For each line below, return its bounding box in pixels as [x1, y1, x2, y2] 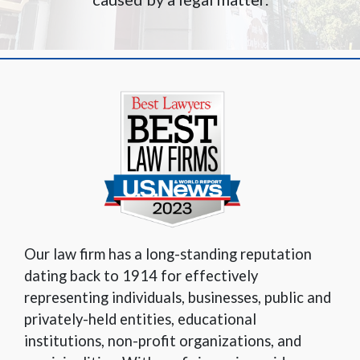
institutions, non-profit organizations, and [24, 332, 301, 350]
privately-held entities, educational [24, 310, 256, 329]
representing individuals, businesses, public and [24, 288, 331, 307]
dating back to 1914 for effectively [24, 267, 258, 285]
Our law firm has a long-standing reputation [24, 245, 312, 264]
